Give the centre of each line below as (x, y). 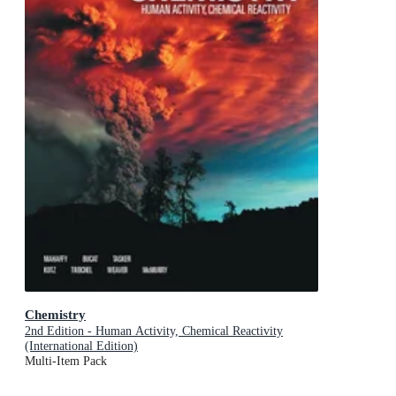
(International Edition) (81, 346)
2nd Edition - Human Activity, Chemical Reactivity (154, 331)
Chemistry (55, 315)
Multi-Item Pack (66, 362)
